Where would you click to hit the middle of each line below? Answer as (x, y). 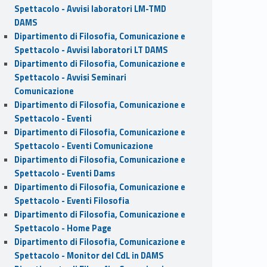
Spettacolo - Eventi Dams (64, 173)
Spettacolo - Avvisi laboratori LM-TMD (90, 9)
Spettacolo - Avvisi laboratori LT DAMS (91, 50)
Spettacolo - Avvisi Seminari (70, 77)
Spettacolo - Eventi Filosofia (72, 201)
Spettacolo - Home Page (63, 228)
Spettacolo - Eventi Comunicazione (83, 146)
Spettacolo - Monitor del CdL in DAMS (89, 255)
